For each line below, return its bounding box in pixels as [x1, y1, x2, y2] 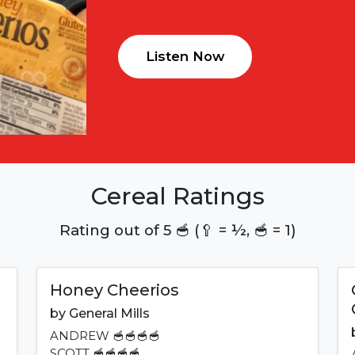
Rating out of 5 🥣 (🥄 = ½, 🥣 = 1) [59, 221, 296, 240]
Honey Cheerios [50, 281, 179, 300]
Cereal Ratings [90, 181, 265, 211]
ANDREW [50, 329, 109, 344]
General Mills [69, 306, 150, 322]
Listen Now [146, 48, 224, 65]
